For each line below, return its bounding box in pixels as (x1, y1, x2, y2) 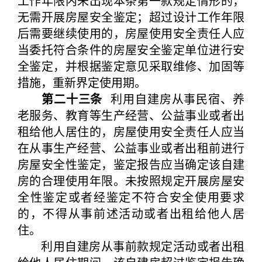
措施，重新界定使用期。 (18, 74, 146, 91)
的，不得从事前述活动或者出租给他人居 (18, 205, 244, 222)
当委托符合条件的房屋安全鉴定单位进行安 (18, 41, 244, 58)
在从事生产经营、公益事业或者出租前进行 (18, 139, 244, 156)
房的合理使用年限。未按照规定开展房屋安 (18, 172, 244, 189)
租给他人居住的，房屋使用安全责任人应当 (18, 123, 244, 140)
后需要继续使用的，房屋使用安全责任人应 (18, 25, 244, 42)
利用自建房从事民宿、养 (102, 90, 245, 107)
